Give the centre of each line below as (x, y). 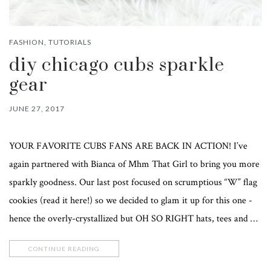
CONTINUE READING (64, 248)
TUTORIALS (70, 42)
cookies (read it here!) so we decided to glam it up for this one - (131, 200)
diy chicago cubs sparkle (117, 65)
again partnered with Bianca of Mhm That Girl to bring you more (134, 164)
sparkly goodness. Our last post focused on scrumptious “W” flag (133, 182)
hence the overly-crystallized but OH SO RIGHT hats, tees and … (133, 218)
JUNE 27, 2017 (37, 108)
